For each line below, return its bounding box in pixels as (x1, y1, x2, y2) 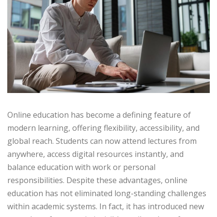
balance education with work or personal (7, 162, 155, 173)
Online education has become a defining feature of (7, 109, 191, 121)
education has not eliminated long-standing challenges (7, 188, 206, 199)
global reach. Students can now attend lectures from (7, 136, 197, 147)
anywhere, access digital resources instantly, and (7, 149, 184, 160)
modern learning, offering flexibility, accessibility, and (7, 123, 200, 134)
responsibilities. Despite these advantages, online (7, 175, 187, 186)
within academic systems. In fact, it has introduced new (7, 201, 204, 212)
